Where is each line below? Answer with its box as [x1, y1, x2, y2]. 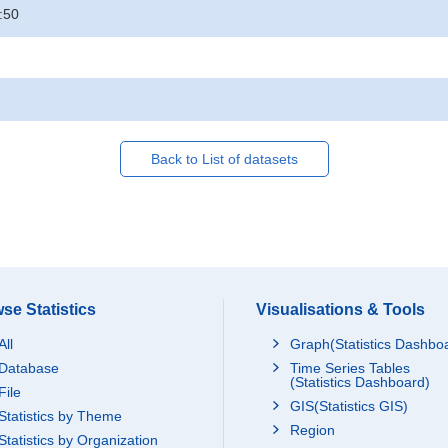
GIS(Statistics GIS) [290, 398, 408, 414]
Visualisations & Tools [256, 301, 425, 318]
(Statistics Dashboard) [290, 374, 430, 390]
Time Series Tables [290, 360, 410, 376]
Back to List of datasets [150, 151, 298, 167]
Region [290, 422, 335, 438]
